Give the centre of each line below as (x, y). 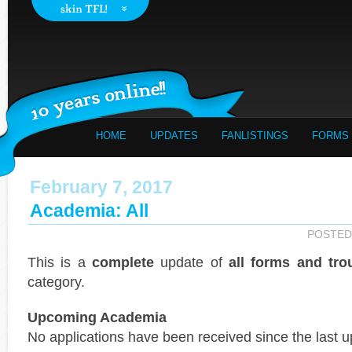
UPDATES (174, 136)
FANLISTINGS (255, 136)
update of (191, 262)
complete (123, 262)
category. (56, 282)
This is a (60, 262)
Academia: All (89, 211)
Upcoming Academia (97, 317)
